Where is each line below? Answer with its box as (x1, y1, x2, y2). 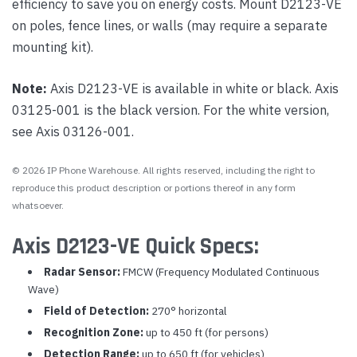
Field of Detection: (43, 304, 149, 318)
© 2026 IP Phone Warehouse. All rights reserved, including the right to (12, 164, 315, 176)
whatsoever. (12, 199, 64, 211)
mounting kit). (12, 38, 93, 55)
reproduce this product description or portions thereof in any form (12, 182, 296, 194)
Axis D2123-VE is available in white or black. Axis (47, 80, 339, 96)
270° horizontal (148, 304, 226, 318)
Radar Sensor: (43, 265, 120, 279)
